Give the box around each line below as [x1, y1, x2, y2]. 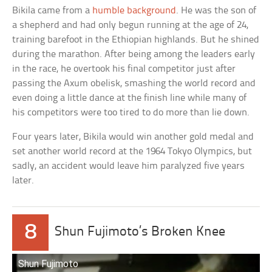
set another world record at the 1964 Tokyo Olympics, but [12, 146, 253, 157]
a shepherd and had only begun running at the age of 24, [12, 19, 249, 30]
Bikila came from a [12, 5, 93, 16]
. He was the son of [176, 5, 257, 16]
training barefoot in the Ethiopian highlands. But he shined [12, 34, 260, 45]
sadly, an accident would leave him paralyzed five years [12, 160, 245, 171]
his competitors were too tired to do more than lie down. [12, 107, 250, 118]
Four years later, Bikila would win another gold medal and [12, 131, 254, 142]
